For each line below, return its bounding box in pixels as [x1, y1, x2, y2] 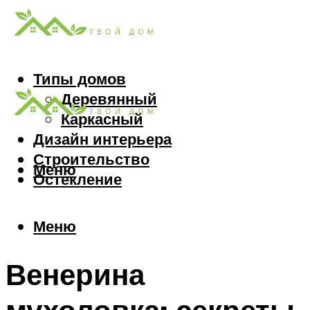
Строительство [33, 149, 149, 170]
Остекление [33, 169, 122, 190]
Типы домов [33, 69, 126, 89]
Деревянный [61, 89, 157, 109]
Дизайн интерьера [33, 129, 172, 149]
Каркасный [61, 109, 143, 129]
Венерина [6, 256, 145, 293]
